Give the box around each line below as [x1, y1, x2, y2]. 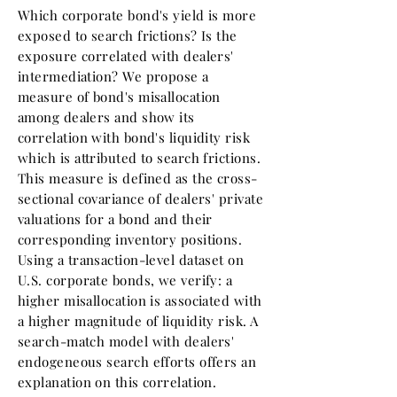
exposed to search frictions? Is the [18, 27, 237, 44]
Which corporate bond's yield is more [18, 6, 257, 24]
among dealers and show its [18, 108, 195, 126]
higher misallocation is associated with [18, 292, 262, 309]
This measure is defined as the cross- [18, 169, 258, 187]
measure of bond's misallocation [18, 88, 221, 105]
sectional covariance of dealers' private [18, 190, 263, 207]
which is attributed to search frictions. [18, 149, 261, 167]
